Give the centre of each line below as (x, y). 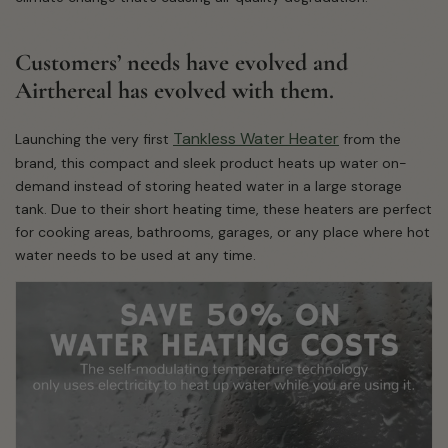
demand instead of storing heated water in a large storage (208, 186)
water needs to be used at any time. (137, 255)
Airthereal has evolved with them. (177, 91)
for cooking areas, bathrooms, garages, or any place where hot (222, 232)
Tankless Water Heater (256, 139)
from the (370, 139)
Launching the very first (94, 139)
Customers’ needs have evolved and (181, 63)
